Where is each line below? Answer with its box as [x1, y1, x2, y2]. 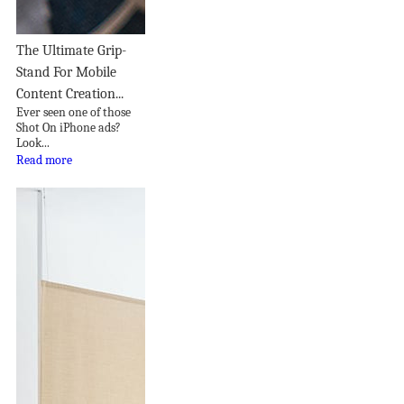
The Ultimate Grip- [16, 41, 126, 59]
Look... [16, 134, 50, 151]
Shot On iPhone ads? [16, 119, 121, 135]
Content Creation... [16, 85, 124, 102]
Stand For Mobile [16, 63, 116, 80]
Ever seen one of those [16, 104, 131, 120]
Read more [16, 151, 72, 168]
